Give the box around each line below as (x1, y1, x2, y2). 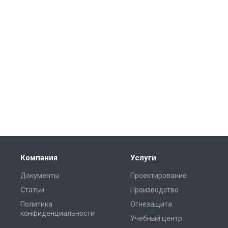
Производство (130, 186, 179, 194)
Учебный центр (130, 214, 182, 222)
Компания (20, 153, 58, 162)
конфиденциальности (20, 209, 95, 217)
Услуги (130, 153, 156, 162)
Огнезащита (130, 200, 172, 208)
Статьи (20, 186, 44, 194)
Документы (20, 172, 59, 180)
